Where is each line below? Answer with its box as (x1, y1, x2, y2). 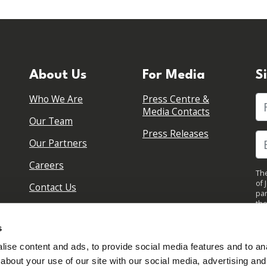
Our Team (29, 115, 73, 128)
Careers (29, 159, 64, 172)
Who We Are (29, 93, 83, 106)
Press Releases (142, 128, 209, 141)
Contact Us (29, 181, 76, 194)
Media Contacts (142, 105, 210, 119)
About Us (29, 69, 86, 82)
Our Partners (29, 137, 87, 150)
